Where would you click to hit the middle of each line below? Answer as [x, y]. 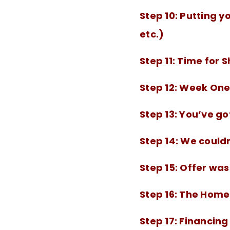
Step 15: [160, 168]
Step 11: [159, 61]
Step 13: [160, 114]
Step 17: [160, 221]
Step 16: [160, 194]
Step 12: [160, 88]
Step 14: [160, 141]
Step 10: [160, 16]
